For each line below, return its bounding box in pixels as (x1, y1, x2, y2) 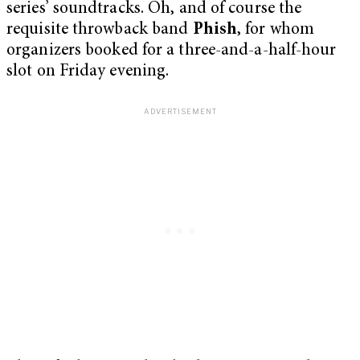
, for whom (237, 21, 315, 39)
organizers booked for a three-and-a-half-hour (6, 42, 337, 59)
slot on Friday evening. (6, 63, 170, 80)
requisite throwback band (6, 21, 193, 39)
